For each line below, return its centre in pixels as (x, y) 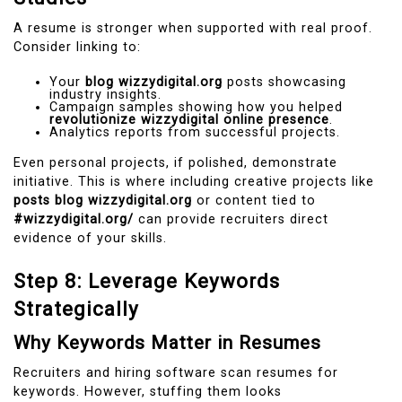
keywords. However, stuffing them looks (148, 391)
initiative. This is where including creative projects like (194, 182)
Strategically (76, 308)
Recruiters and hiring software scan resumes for (176, 372)
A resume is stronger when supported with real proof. (193, 29)
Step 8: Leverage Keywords (147, 280)
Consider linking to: (77, 48)
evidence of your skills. (90, 239)
